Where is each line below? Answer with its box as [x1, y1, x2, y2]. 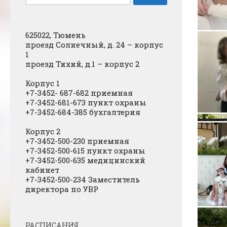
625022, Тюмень [25, 29, 86, 40]
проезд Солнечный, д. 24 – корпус [25, 39, 163, 50]
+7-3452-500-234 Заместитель [25, 174, 140, 184]
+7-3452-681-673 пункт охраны [25, 97, 146, 107]
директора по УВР [25, 183, 98, 194]
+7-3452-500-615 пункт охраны [25, 145, 145, 156]
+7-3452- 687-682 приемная [25, 87, 135, 98]
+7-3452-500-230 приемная [25, 135, 131, 146]
